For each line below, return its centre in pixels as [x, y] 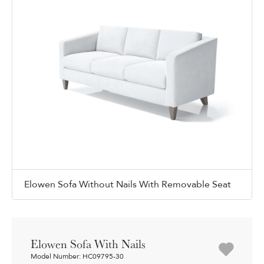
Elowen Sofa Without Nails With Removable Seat [128, 184]
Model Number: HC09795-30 [77, 256]
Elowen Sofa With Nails [88, 243]
